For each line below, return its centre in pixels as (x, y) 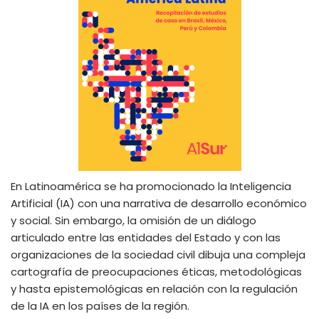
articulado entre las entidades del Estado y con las (146, 237)
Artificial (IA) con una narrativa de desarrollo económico (159, 203)
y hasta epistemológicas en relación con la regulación (154, 288)
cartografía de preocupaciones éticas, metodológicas (156, 271)
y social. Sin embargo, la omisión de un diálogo (134, 220)
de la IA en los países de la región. (100, 305)
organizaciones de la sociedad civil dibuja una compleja (158, 254)
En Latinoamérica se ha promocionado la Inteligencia (151, 186)
